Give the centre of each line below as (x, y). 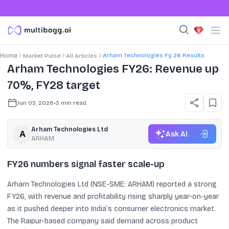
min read (73, 102)
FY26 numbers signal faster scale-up (86, 164)
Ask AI (176, 134)
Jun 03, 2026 (36, 102)
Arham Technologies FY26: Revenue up (113, 69)
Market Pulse (42, 56)
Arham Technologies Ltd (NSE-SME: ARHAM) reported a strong (112, 184)
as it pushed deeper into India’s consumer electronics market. (112, 209)
